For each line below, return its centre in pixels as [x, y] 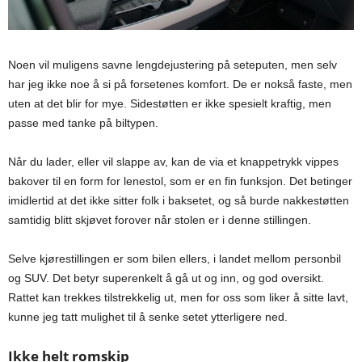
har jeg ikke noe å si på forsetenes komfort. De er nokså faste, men [180, 84]
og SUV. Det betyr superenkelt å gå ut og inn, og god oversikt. [166, 278]
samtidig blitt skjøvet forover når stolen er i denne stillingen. [160, 219]
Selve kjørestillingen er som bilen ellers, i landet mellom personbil [175, 258]
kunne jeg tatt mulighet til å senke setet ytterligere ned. [148, 316]
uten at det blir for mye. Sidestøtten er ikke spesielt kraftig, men [170, 103]
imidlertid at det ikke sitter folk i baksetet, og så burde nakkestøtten [179, 200]
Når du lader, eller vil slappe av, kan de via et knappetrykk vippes [173, 161]
